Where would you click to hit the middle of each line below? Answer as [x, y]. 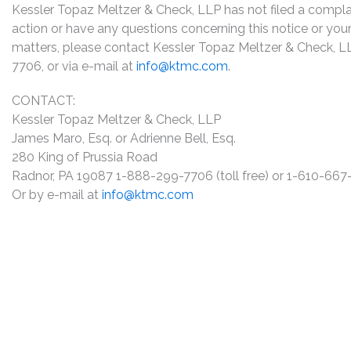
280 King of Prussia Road [85, 157]
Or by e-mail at [57, 194]
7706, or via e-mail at [74, 66]
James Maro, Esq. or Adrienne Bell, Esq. [124, 138]
